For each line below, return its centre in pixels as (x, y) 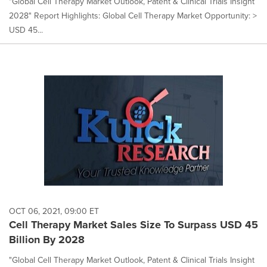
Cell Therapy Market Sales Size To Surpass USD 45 (133, 224)
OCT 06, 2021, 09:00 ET (54, 211)
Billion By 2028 (47, 239)
